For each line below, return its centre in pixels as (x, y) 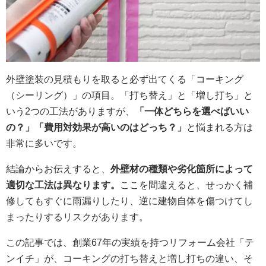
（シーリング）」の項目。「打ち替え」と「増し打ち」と (129, 95)
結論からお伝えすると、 (58, 169)
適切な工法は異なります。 (63, 185)
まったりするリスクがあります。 (77, 217)
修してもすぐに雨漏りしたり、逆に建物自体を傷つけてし (129, 201)
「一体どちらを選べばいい (192, 111)
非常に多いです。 (44, 143)
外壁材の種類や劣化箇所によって (182, 169)
